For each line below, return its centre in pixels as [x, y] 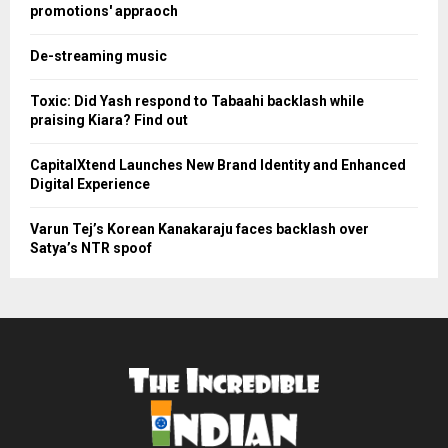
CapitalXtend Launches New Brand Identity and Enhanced [218, 165]
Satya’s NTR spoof [91, 248]
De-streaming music [98, 56]
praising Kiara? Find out [109, 120]
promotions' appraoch [104, 11]
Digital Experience [90, 184]
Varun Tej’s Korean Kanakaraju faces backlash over [199, 229]
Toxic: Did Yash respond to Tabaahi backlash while [197, 101]
